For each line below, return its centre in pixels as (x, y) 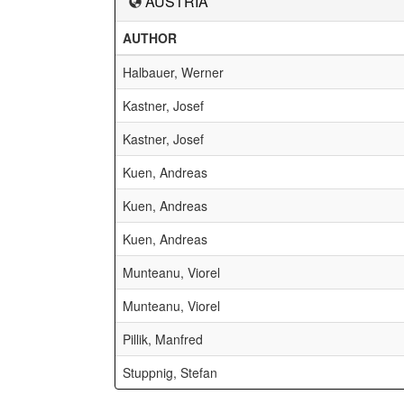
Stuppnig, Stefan (170, 372)
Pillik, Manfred (163, 339)
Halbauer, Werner (173, 72)
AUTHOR (150, 38)
